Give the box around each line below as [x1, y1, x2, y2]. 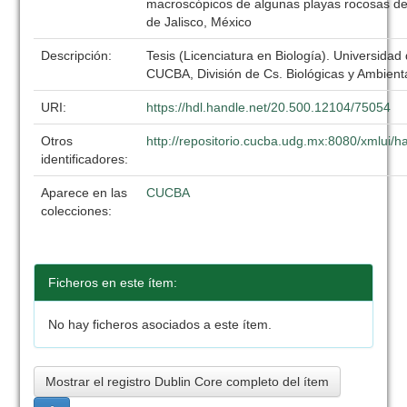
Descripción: [41, 48, 116, 63]
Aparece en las [41, 185, 128, 200]
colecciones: [41, 203, 113, 218]
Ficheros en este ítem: [48, 275, 178, 290]
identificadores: [41, 152, 133, 166]
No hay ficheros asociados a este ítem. [48, 317, 273, 332]
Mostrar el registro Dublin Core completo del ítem [45, 374, 330, 389]
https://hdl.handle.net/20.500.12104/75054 [146, 100, 392, 114]
